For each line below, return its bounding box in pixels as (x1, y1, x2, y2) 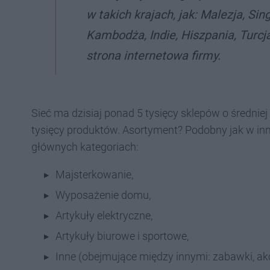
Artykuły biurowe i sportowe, (55, 230, 189, 242)
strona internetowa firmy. (86, 48, 221, 63)
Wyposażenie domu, (55, 189, 151, 201)
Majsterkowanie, (55, 168, 133, 181)
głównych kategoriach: (31, 140, 139, 153)
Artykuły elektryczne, (55, 209, 152, 222)
